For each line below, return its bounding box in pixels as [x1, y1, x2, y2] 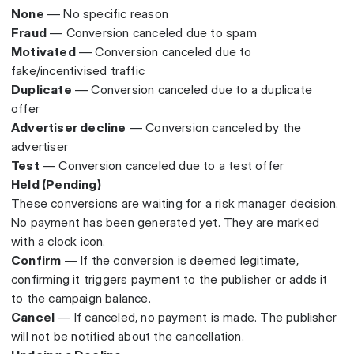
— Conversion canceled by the [126, 120, 302, 136]
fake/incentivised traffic [11, 63, 145, 79]
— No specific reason [43, 6, 169, 22]
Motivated [11, 44, 76, 60]
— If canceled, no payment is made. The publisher [55, 310, 337, 326]
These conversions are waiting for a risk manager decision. [11, 196, 339, 212]
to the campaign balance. [11, 291, 151, 307]
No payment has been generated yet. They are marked [11, 215, 320, 231]
